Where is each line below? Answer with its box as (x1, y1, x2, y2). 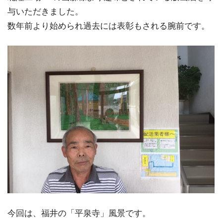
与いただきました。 (7, 6, 83, 16)
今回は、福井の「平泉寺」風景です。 (7, 208, 151, 218)
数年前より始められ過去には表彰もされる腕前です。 (7, 21, 210, 31)
